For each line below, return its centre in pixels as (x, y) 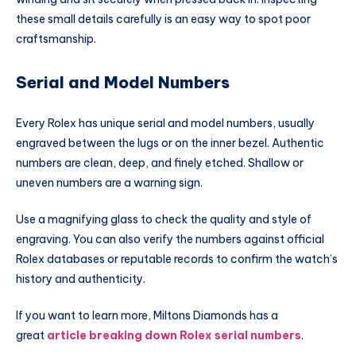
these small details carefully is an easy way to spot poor (163, 19)
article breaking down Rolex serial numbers (174, 335)
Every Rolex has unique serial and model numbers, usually (165, 124)
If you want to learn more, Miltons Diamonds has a (147, 315)
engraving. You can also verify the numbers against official (170, 239)
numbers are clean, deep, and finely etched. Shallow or (160, 163)
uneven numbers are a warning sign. (110, 183)
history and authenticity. (82, 279)
